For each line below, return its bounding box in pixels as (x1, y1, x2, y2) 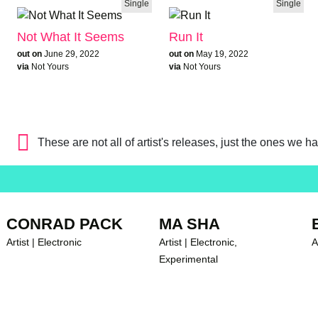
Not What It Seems (16, 29, 124, 44)
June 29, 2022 (43, 48, 99, 59)
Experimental (158, 253, 218, 265)
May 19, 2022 (195, 48, 248, 59)
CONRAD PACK (6, 214, 124, 233)
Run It (168, 29, 203, 44)
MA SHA (158, 214, 220, 233)
